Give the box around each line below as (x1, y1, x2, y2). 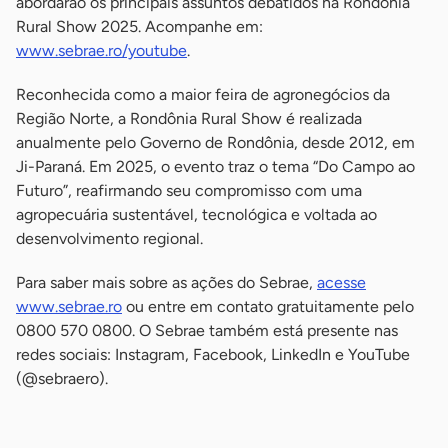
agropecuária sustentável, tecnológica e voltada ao (16, 204, 377, 224)
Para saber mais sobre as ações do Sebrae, (16, 272, 317, 292)
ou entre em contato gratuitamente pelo (122, 296, 414, 316)
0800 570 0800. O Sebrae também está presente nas (16, 320, 398, 340)
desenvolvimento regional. (16, 228, 203, 248)
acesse (317, 272, 366, 292)
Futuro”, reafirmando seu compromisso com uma (16, 180, 362, 200)
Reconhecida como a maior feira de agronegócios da (16, 84, 390, 104)
